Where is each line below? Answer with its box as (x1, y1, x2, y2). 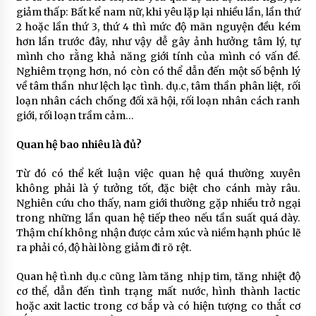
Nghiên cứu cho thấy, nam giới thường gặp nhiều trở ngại (16, 197, 300, 210)
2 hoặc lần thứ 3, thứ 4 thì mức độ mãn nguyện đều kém (16, 20, 300, 34)
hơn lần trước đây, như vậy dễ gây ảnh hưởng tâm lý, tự (16, 35, 300, 49)
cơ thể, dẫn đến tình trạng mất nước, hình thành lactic (16, 285, 300, 298)
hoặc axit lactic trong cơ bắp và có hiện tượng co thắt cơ (16, 300, 300, 313)
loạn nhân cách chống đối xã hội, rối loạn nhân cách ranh (16, 95, 300, 108)
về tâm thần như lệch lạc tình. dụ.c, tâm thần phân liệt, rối (16, 80, 300, 93)
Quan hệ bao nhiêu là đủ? (16, 138, 142, 152)
